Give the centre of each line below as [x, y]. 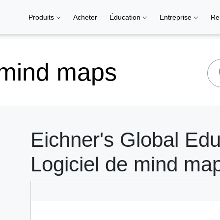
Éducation [126, 17]
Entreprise [177, 17]
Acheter [85, 17]
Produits [42, 17]
